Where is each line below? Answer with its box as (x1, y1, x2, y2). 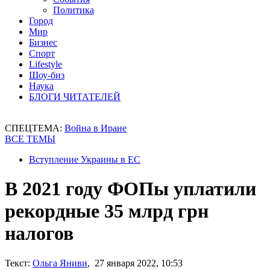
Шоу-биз (29, 70, 64, 80)
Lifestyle (29, 59, 62, 69)
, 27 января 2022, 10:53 (87, 257, 183, 268)
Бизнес (29, 37, 57, 48)
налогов (5, 222, 74, 245)
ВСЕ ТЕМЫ (5, 134, 55, 144)
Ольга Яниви (33, 257, 87, 268)
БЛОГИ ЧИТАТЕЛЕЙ (29, 92, 121, 102)
